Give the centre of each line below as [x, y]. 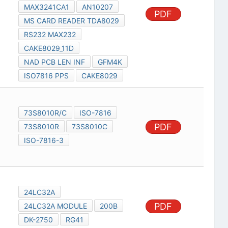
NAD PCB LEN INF [54, 62]
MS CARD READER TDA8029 [71, 21]
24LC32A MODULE [55, 206]
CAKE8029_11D [49, 48]
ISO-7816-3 [44, 140]
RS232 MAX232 [50, 35]
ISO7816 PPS [46, 76]
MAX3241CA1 [46, 7]
